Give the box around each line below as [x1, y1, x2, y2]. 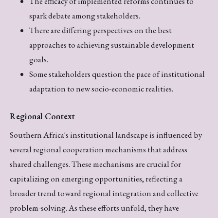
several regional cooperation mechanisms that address [10, 144, 187, 155]
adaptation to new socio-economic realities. [29, 83, 173, 94]
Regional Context [10, 110, 75, 122]
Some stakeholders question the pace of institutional [29, 69, 205, 80]
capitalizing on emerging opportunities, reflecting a [10, 173, 182, 184]
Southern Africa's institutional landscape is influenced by [10, 129, 202, 141]
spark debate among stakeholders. [29, 10, 140, 21]
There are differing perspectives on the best [29, 25, 172, 36]
